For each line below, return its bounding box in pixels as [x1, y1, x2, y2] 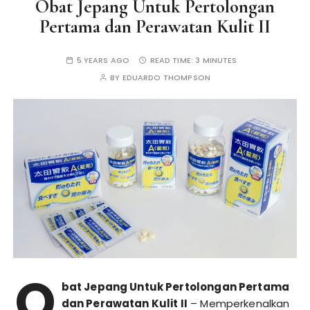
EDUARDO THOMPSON [122, 72, 210, 83]
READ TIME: [149, 55, 196, 66]
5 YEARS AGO [76, 55, 130, 66]
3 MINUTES [195, 55, 237, 66]
